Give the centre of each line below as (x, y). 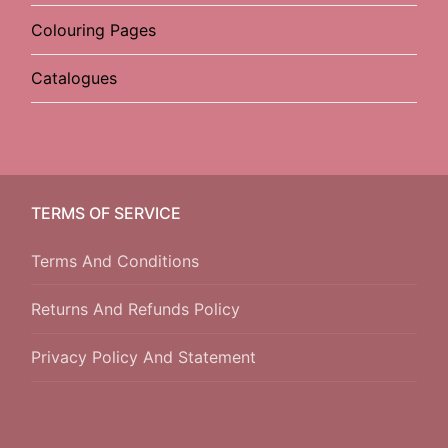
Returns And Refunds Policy (135, 309)
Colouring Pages (93, 30)
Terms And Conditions (115, 260)
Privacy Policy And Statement (143, 357)
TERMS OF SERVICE (106, 212)
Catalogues (74, 78)
